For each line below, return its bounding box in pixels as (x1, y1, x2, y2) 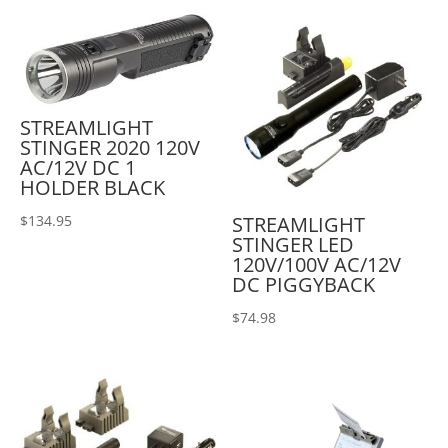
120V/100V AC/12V (232, 250, 402, 278)
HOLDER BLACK (20, 174, 165, 202)
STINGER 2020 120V (20, 134, 200, 162)
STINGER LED (232, 230, 355, 258)
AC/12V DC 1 (20, 154, 136, 182)
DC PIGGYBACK (232, 270, 376, 298)
